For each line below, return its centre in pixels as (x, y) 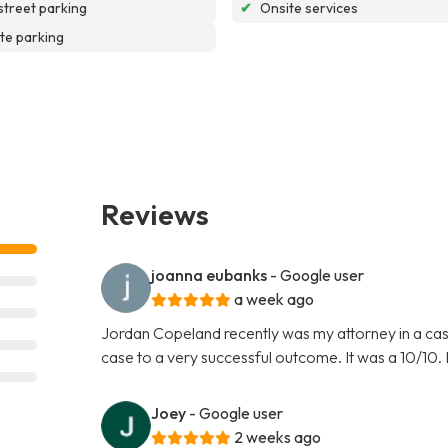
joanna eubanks (209, 274)
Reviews (155, 213)
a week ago (274, 298)
